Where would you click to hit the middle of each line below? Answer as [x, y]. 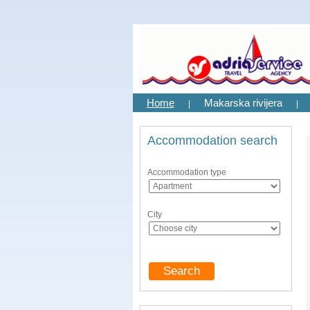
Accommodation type [186, 172]
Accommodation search [212, 140]
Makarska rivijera [243, 103]
